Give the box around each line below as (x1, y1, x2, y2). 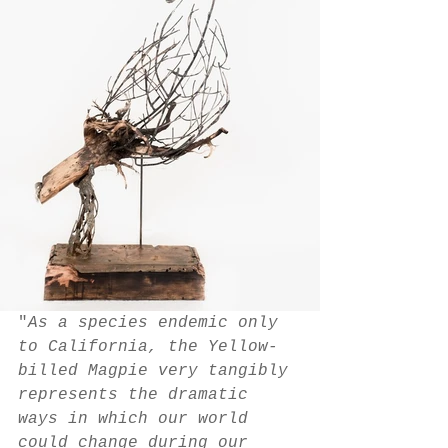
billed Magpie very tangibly (18, 361, 298, 380)
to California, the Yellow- (18, 337, 278, 356)
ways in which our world (18, 409, 258, 428)
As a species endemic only (28, 313, 288, 332)
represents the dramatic (18, 385, 258, 404)
